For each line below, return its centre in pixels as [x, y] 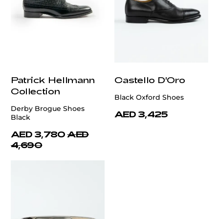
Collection [35, 91]
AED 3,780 [38, 134]
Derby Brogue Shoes [48, 109]
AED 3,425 [141, 114]
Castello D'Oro [150, 80]
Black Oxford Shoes [149, 98]
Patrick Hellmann [53, 80]
